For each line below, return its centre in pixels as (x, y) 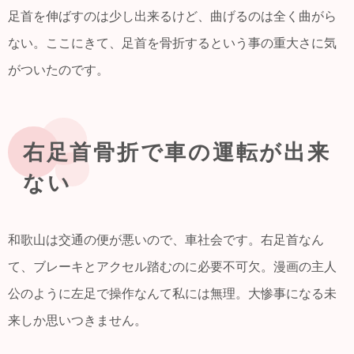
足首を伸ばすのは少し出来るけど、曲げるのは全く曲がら (172, 16)
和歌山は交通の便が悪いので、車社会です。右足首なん (166, 239)
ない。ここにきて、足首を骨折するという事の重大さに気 (172, 43)
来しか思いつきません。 (77, 320)
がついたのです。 (58, 70)
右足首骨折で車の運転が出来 (177, 153)
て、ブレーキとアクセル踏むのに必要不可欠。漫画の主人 (172, 266)
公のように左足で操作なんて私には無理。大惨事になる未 (172, 293)
